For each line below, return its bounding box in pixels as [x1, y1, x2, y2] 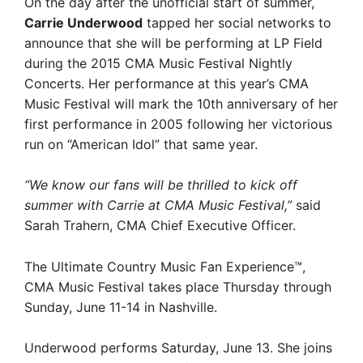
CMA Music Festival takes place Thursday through [24, 278, 331, 295]
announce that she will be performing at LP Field [24, 34, 322, 51]
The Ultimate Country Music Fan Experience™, [24, 258, 305, 275]
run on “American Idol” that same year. [24, 135, 258, 152]
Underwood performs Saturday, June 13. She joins [24, 340, 332, 356]
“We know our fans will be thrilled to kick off [24, 177, 297, 193]
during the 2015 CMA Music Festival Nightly [24, 54, 293, 71]
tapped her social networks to [143, 14, 331, 31]
